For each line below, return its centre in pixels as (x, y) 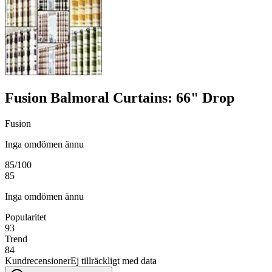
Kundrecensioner (38, 260)
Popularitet (25, 217)
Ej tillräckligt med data (114, 260)
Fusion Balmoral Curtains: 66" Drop (120, 97)
